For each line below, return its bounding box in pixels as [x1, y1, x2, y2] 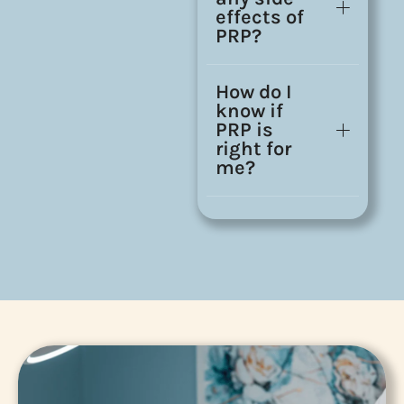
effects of [215, 5, 304, 29]
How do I [215, 79, 292, 104]
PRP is [215, 117, 273, 142]
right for [215, 136, 291, 161]
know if [215, 98, 283, 123]
